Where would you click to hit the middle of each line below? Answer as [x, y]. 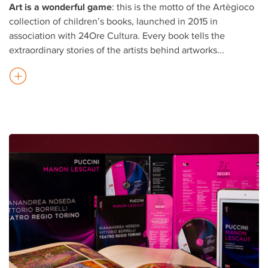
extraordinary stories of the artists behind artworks [113, 50]
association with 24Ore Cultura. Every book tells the [117, 36]
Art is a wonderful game [60, 7]
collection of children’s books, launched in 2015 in [113, 22]
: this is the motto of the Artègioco [183, 7]
